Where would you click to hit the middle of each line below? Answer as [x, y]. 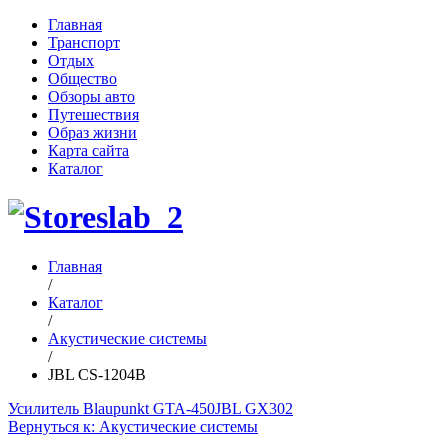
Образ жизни [92, 132]
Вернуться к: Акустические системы [133, 426]
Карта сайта [88, 150]
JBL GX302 [254, 408]
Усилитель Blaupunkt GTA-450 [111, 408]
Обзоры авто [91, 96]
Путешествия [93, 114]
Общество [82, 78]
